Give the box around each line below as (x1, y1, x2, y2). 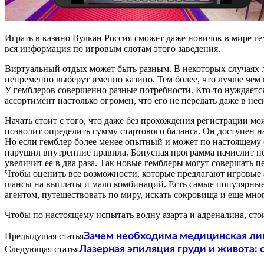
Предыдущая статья (5, 230, 84, 241)
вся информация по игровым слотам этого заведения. (5, 43, 220, 54)
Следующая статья (5, 243, 79, 254)
